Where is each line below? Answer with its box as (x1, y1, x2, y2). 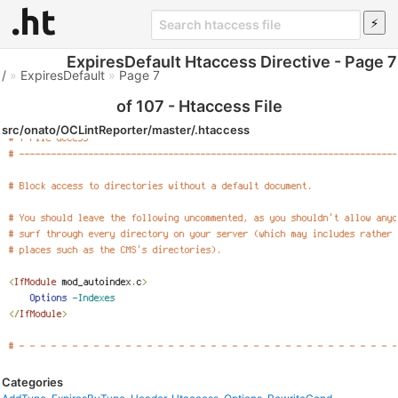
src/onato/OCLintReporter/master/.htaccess (2, 123, 251, 137)
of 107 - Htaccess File (115, 96, 283, 115)
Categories (2, 375, 64, 389)
